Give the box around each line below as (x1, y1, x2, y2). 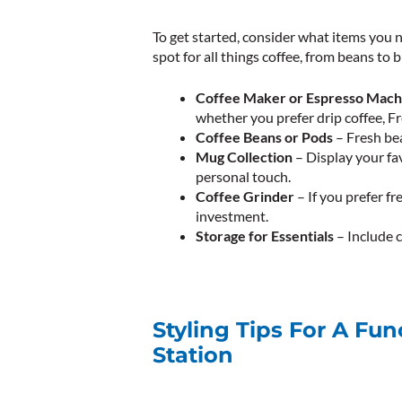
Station (153, 342, 233, 369)
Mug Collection (196, 148, 293, 166)
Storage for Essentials (196, 227, 334, 245)
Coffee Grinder (196, 188, 294, 205)
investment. (196, 207, 268, 225)
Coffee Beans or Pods (196, 128, 333, 146)
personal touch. (196, 168, 291, 186)
